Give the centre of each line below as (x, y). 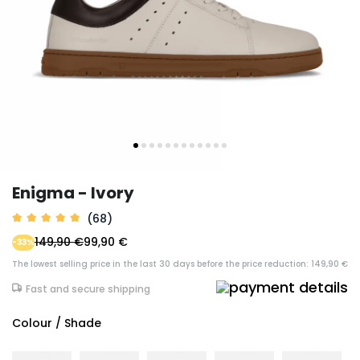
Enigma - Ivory (73, 193)
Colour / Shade (57, 323)
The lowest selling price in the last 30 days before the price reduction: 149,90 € (180, 264)
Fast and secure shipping (88, 289)
